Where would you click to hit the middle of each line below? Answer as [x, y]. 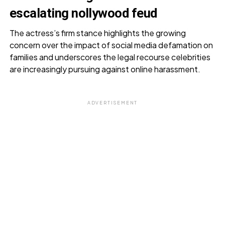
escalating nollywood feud [83, 13]
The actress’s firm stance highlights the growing [97, 33]
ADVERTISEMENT [113, 102]
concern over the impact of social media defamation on [111, 45]
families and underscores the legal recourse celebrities [110, 57]
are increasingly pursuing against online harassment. [105, 69]
